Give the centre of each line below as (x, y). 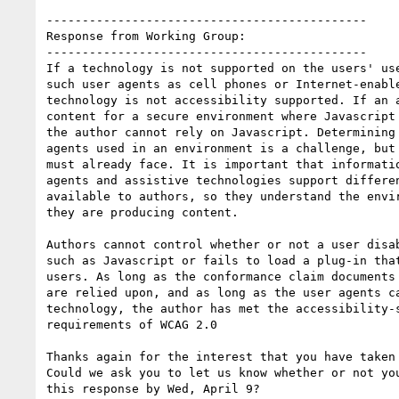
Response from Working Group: (146, 36)
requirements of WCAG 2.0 (132, 324)
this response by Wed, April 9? (153, 388)
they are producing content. (142, 212)
